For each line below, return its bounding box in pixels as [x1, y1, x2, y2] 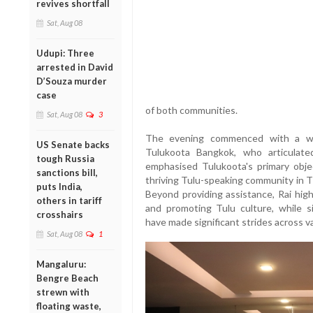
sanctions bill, [36, 166, 98, 178]
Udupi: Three [36, 47, 94, 59]
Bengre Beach [36, 272, 99, 284]
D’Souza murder [36, 75, 107, 87]
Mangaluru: [36, 258, 86, 270]
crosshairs [36, 208, 83, 220]
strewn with [36, 286, 89, 298]
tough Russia [36, 152, 94, 164]
